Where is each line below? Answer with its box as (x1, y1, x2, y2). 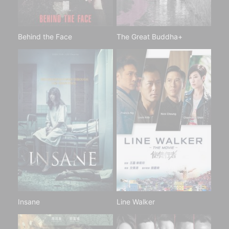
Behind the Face (18, 32, 72, 41)
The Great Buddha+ (116, 32, 182, 41)
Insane (18, 197, 40, 207)
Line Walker (116, 197, 155, 207)
